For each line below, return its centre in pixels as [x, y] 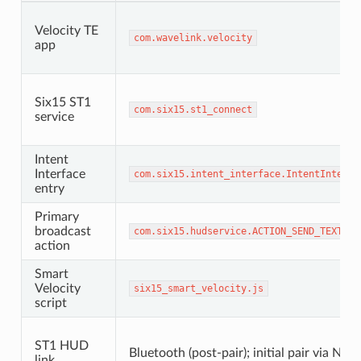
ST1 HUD [61, 345]
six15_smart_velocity [190, 288]
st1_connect [221, 109]
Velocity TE [66, 30]
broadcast [62, 231]
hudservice [218, 231]
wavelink [178, 37]
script [50, 303]
